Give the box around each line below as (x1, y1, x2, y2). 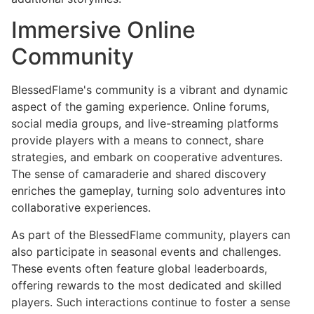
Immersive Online (11, 16, 196, 44)
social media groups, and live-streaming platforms (11, 116, 278, 131)
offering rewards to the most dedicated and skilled (11, 278, 282, 292)
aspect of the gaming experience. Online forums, (11, 100, 269, 114)
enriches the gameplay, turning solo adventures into (11, 184, 286, 198)
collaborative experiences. (11, 200, 151, 215)
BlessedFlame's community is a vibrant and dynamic (11, 83, 288, 97)
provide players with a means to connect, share (11, 133, 264, 148)
